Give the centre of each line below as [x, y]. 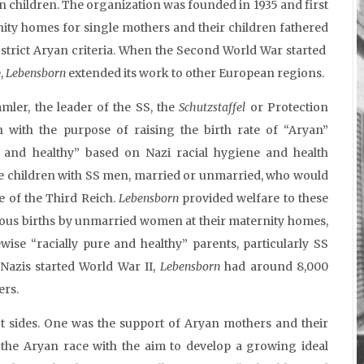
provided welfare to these [253, 198]
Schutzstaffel [212, 107]
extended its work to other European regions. [195, 73]
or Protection [287, 107]
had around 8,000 [274, 266]
